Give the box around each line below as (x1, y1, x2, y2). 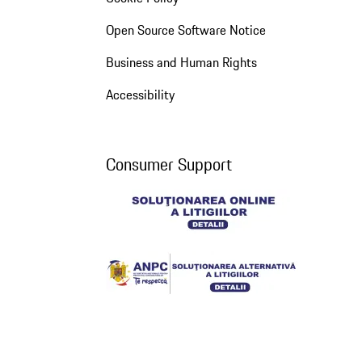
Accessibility (105, 84, 175, 104)
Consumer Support (105, 151, 232, 177)
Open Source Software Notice (105, 19, 266, 40)
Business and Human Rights (105, 52, 257, 72)
